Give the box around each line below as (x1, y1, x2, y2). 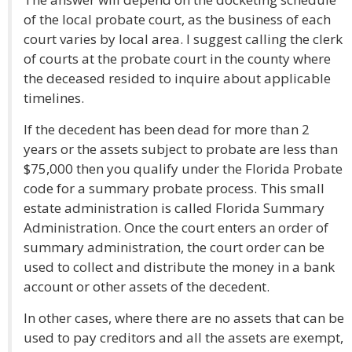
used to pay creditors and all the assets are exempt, (24, 328, 343, 346)
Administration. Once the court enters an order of (24, 218, 328, 236)
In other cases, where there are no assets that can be (24, 309, 344, 327)
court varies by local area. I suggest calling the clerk (24, 30, 343, 48)
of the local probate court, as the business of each (24, 10, 331, 28)
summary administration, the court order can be (24, 238, 324, 256)
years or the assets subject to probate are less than (24, 140, 338, 158)
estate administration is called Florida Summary (24, 199, 324, 217)
